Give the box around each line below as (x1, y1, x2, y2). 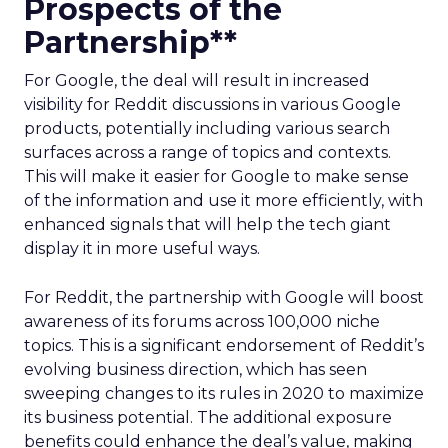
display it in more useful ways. (24, 239, 260, 258)
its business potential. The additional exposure (24, 408, 392, 427)
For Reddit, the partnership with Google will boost (24, 288, 424, 307)
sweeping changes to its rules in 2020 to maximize (24, 384, 424, 403)
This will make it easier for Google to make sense (24, 167, 409, 186)
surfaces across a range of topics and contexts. (24, 143, 391, 162)
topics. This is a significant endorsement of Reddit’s (24, 336, 424, 355)
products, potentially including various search (24, 119, 390, 138)
